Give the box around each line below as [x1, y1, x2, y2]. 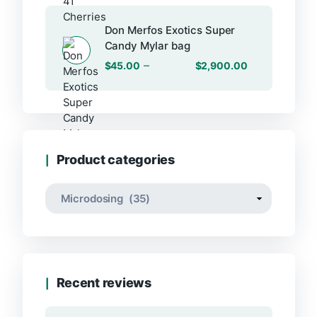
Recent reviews [56, 275, 151, 291]
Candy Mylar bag [104, 39, 190, 53]
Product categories [56, 152, 175, 168]
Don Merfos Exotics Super [104, 23, 236, 38]
